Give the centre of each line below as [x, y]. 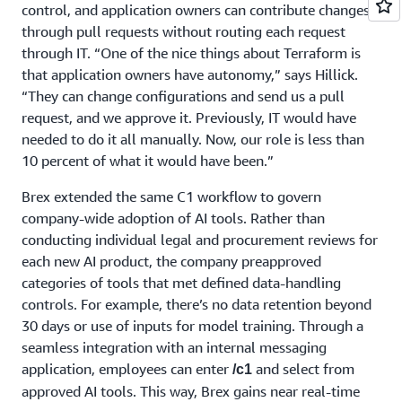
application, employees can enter [127, 369]
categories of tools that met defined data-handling [181, 283]
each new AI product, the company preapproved [171, 261]
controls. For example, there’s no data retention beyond [197, 304]
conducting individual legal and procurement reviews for [200, 240]
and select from [303, 369]
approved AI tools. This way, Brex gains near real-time [191, 391]
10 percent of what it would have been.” [148, 161]
